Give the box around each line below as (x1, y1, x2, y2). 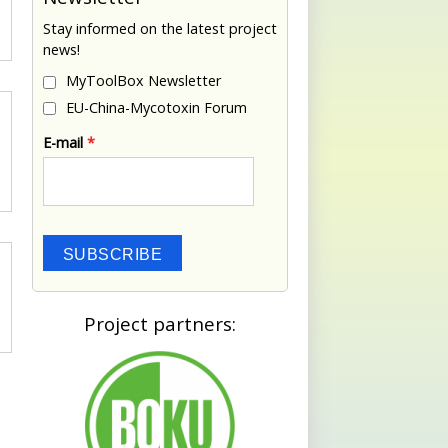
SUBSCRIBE (63, 245, 163, 263)
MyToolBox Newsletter (66, 71, 221, 91)
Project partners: (84, 310, 236, 336)
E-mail (43, 133, 87, 153)
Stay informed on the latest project (43, 18, 277, 38)
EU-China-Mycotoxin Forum (66, 97, 247, 117)
